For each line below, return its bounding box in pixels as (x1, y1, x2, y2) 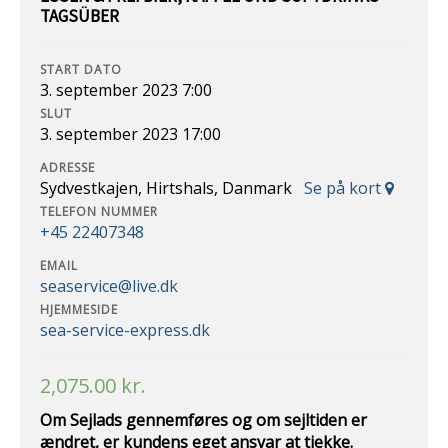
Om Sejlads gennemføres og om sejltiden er (40, 409, 367, 431)
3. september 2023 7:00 (40, 79, 212, 101)
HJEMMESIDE (40, 301, 118, 318)
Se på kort (304, 177, 385, 199)
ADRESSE (40, 159, 95, 176)
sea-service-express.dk (40, 319, 210, 341)
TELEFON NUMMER (40, 203, 158, 220)
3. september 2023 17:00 (40, 123, 221, 145)
